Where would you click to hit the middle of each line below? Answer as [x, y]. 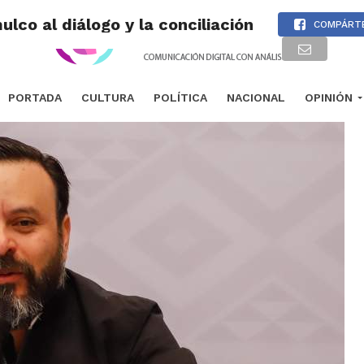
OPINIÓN [328, 97]
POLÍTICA [180, 97]
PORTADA [35, 97]
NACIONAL [256, 97]
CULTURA [107, 97]
